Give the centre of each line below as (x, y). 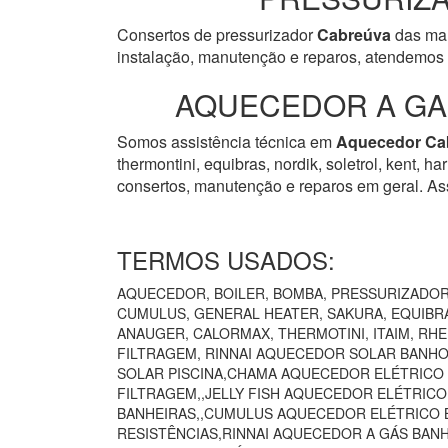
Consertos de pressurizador (217, 35)
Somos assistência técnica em (226, 142)
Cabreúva (354, 35)
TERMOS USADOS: (226, 260)
